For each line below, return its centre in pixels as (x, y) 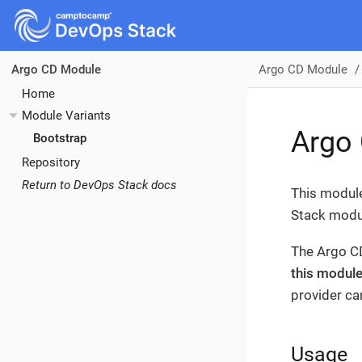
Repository (51, 162)
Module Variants (66, 116)
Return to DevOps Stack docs (99, 185)
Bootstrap (59, 138)
